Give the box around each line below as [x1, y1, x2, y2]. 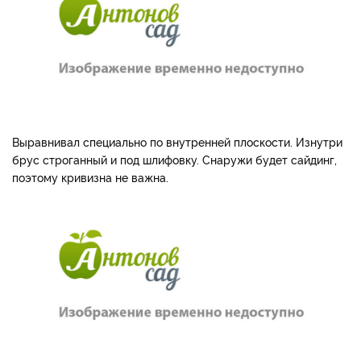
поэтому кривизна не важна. [12, 169, 168, 185]
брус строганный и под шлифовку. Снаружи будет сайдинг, [12, 151, 337, 168]
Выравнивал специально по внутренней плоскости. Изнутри [12, 134, 342, 150]
